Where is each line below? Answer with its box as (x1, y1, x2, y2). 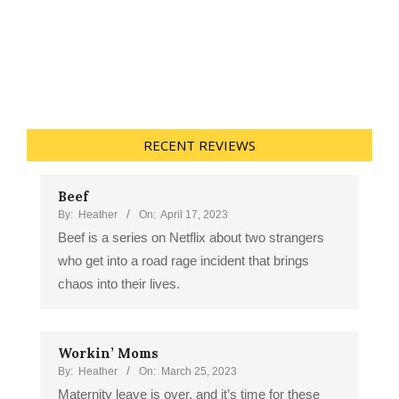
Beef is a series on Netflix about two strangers (58, 229, 324, 245)
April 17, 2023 (160, 208, 228, 221)
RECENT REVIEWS (143, 135, 256, 154)
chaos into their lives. (58, 275, 180, 291)
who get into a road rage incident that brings (58, 252, 309, 268)
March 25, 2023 (161, 364, 237, 378)
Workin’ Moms (58, 344, 159, 362)
